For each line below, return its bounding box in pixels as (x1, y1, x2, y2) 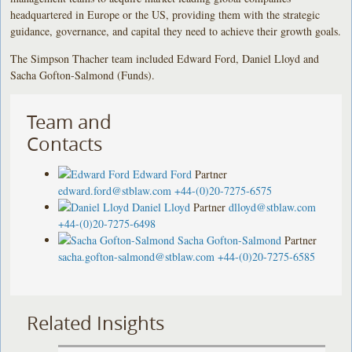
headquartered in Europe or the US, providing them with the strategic (10, 6, 321, 22)
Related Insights (27, 310, 165, 335)
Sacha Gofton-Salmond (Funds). (10, 67, 167, 82)
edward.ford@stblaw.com (58, 182, 172, 198)
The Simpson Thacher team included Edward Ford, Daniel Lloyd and (10, 50, 320, 66)
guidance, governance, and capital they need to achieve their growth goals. (10, 23, 342, 38)
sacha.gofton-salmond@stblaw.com (58, 248, 215, 264)
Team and (27, 108, 112, 134)
